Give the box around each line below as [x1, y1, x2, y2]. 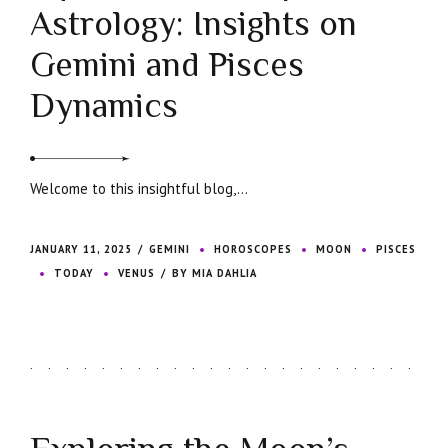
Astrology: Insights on [30, 4, 357, 44]
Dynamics [30, 86, 178, 126]
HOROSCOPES [214, 242, 293, 257]
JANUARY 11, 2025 [30, 242, 132, 257]
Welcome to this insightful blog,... [30, 179, 248, 199]
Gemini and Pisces [30, 45, 304, 85]
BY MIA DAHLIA [172, 266, 258, 281]
